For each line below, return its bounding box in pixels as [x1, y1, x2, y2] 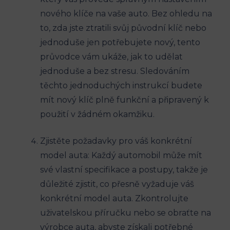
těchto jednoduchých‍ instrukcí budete [40, 81, 202, 91]
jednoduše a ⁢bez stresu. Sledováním [40, 66, 189, 76]
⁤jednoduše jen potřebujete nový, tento [40, 37, 200, 48]
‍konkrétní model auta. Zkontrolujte [40, 194, 188, 204]
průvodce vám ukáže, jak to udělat [40, 52, 183, 62]
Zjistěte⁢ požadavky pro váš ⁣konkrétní [40, 136, 192, 146]
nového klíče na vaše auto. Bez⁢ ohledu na [40, 9, 212, 19]
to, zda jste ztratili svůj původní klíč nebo [40, 23, 206, 33]
